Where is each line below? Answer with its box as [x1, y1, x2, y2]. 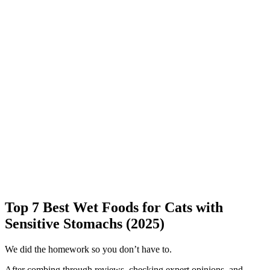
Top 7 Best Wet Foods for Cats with [5, 199, 223, 216]
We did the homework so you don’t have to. [5, 244, 172, 255]
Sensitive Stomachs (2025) [5, 216, 165, 232]
